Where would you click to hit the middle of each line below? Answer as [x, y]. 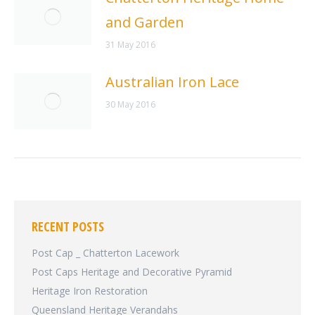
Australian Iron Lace [172, 82]
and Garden [145, 22]
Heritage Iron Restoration [90, 290]
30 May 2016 [130, 104]
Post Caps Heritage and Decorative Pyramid [132, 271]
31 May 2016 [130, 44]
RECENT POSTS [68, 226]
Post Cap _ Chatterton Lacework [105, 252]
